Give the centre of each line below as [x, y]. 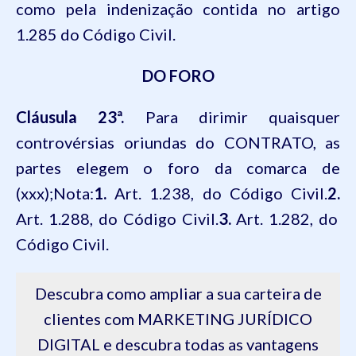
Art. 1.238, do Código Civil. [217, 193]
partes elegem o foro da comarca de [178, 168]
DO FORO [178, 75]
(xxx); [35, 193]
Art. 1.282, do [284, 219]
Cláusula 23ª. [70, 117]
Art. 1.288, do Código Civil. [117, 219]
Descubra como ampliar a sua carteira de [178, 293]
